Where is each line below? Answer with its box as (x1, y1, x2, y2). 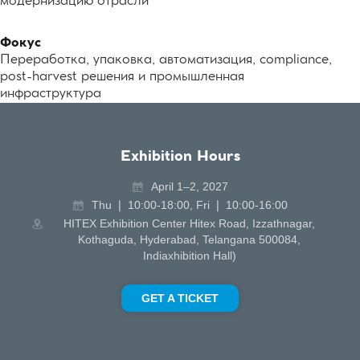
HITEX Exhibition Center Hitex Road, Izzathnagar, (63, 217, 315, 231)
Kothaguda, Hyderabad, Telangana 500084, (78, 233, 301, 247)
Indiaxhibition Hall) (142, 249, 236, 263)
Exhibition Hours (120, 150, 240, 164)
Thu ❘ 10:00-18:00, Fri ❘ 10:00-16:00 (91, 198, 288, 212)
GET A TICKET (141, 292, 219, 305)
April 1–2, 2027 (150, 180, 228, 194)
